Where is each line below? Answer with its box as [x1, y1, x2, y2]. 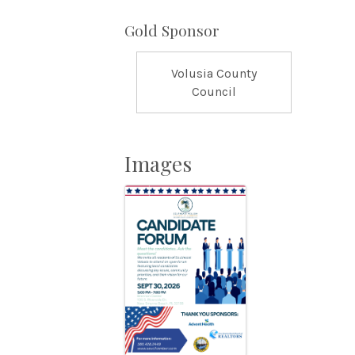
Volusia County [170, 65, 257, 81]
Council [191, 83, 236, 99]
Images [124, 149, 192, 177]
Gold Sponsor [124, 19, 219, 40]
